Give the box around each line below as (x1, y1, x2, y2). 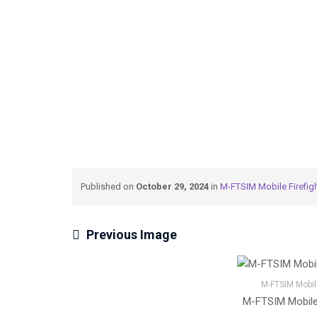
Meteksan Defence (105, 16, 190, 28)
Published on (81, 181, 136, 192)
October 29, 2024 (136, 181, 209, 192)
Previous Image (86, 227, 177, 242)
